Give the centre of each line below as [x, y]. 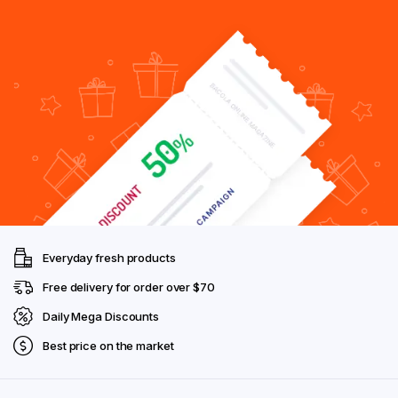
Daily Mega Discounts [101, 316]
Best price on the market [108, 345]
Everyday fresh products [109, 257]
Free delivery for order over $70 [129, 287]
